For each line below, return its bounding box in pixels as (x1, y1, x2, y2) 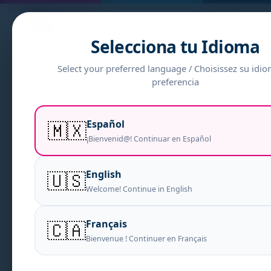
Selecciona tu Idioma (91, 35, 260, 58)
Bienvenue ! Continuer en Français (86, 233, 207, 244)
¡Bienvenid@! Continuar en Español (87, 134, 211, 144)
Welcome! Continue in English (86, 184, 192, 194)
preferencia (152, 76, 199, 88)
